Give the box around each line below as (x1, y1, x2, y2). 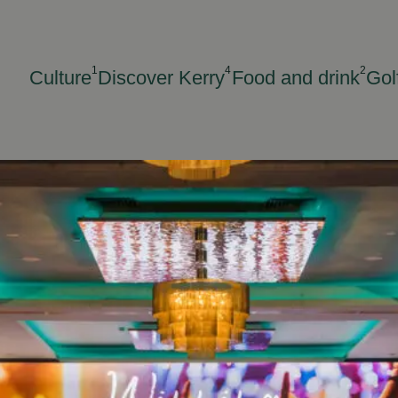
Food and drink (231, 67, 360, 90)
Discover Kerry (98, 67, 226, 90)
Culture (29, 67, 92, 90)
